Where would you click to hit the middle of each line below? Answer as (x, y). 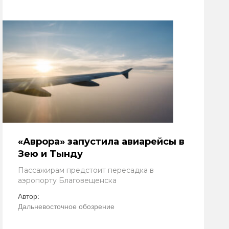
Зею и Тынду (50, 154)
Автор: (29, 196)
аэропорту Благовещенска (67, 180)
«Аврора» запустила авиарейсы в (101, 142)
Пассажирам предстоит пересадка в (86, 170)
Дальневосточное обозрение (66, 206)
